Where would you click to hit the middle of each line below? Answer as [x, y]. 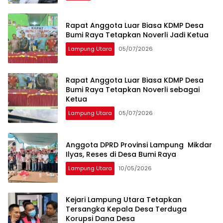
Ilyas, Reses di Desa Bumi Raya [121, 154]
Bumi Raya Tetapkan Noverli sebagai [133, 90]
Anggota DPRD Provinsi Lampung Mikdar [139, 145]
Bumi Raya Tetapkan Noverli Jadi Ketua [137, 35]
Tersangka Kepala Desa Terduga [126, 209]
